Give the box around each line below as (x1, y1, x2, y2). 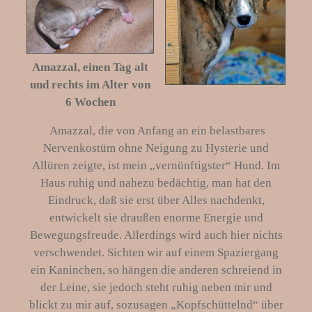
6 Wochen (65, 95, 116, 109)
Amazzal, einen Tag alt (32, 61, 148, 75)
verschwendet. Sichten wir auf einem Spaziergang (33, 246, 279, 260)
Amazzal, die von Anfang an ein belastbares (47, 124, 265, 138)
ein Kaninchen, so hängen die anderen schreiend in (30, 263, 282, 277)
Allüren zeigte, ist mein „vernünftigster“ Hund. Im (32, 159, 280, 173)
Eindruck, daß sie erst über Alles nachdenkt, (47, 194, 265, 208)
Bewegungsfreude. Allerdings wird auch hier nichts (29, 228, 283, 242)
